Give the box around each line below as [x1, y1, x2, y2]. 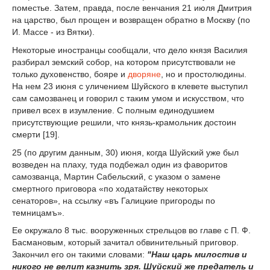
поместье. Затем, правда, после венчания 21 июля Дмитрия [12, 3, 252, 13]
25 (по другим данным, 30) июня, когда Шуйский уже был [12, 147, 239, 157]
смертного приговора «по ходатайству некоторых [12, 183, 208, 193]
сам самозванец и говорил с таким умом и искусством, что [12, 93, 244, 103]
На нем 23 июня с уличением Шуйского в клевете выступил [12, 81, 248, 91]
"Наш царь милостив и [147, 250, 247, 260]
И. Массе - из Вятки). [12, 27, 95, 37]
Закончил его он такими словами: [12, 250, 147, 260]
